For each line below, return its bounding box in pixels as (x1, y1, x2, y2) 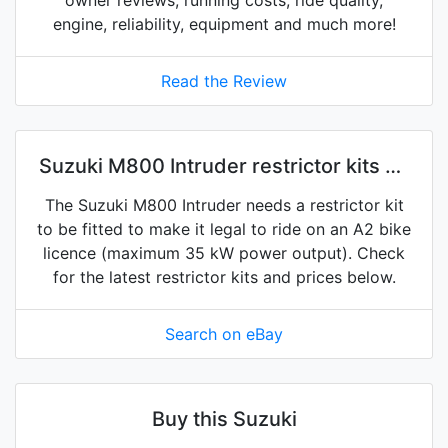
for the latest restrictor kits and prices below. (52, 267, 396, 288)
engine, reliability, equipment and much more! (52, 14, 396, 35)
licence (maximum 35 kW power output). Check (43, 243, 405, 264)
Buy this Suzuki (151, 407, 297, 432)
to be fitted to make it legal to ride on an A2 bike (37, 219, 411, 240)
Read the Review (161, 71, 287, 92)
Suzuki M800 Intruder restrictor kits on (39, 154, 409, 179)
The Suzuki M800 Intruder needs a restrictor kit (44, 195, 404, 216)
